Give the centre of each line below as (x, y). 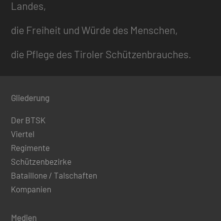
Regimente (31, 148)
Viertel (23, 134)
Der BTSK (28, 120)
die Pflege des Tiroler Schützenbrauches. (101, 54)
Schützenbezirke (41, 162)
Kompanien (31, 189)
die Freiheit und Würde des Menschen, (95, 30)
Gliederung (30, 98)
